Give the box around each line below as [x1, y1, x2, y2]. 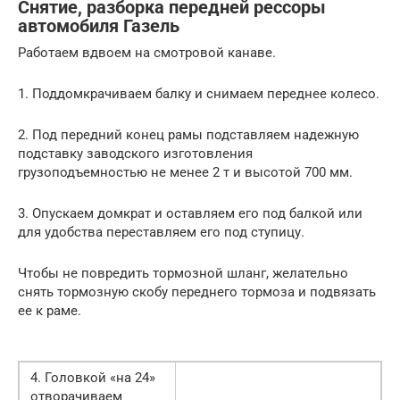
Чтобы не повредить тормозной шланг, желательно [18, 265, 348, 282]
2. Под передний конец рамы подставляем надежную [18, 127, 359, 144]
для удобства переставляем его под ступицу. [18, 224, 304, 241]
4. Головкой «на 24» [30, 370, 155, 387]
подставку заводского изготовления [18, 146, 253, 162]
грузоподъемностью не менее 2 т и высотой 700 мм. [18, 164, 353, 181]
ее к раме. [18, 303, 81, 320]
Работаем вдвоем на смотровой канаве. [18, 45, 276, 62]
